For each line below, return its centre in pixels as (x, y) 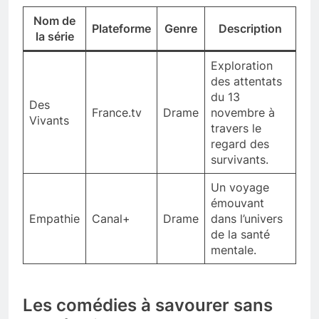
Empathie (54, 218)
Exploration (242, 65)
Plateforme (121, 28)
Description (250, 28)
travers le (236, 128)
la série (54, 36)
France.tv (117, 112)
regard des (240, 143)
